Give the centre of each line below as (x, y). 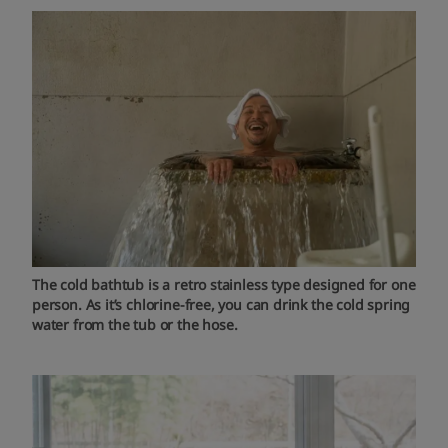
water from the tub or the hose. (135, 325)
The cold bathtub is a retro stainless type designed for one (224, 285)
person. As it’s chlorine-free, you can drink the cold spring (221, 305)
